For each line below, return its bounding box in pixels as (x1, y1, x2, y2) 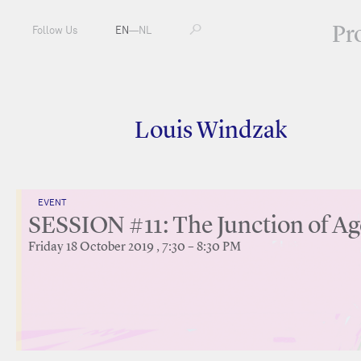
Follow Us (32, 24, 77, 36)
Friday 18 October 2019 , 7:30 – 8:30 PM (28, 241, 241, 254)
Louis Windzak (135, 119, 288, 143)
